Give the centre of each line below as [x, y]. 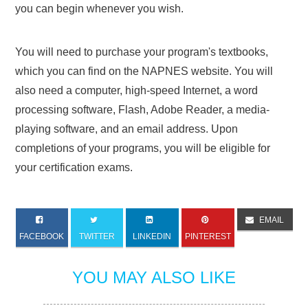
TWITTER [97, 236]
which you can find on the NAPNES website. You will [144, 71]
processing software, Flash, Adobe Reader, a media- [143, 109]
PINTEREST [208, 236]
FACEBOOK [42, 236]
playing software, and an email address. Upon [127, 129]
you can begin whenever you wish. [100, 8]
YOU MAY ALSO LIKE [154, 277]
